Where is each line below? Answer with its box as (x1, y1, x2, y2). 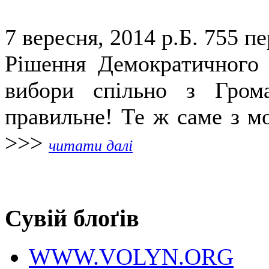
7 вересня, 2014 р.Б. (5, 24, 204, 50)
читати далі (49, 136, 133, 154)
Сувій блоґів (5, 204, 139, 232)
